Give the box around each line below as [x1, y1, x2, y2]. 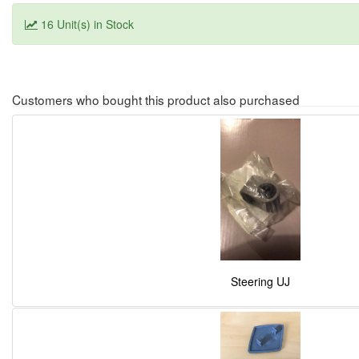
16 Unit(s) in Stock [38, 15, 134, 32]
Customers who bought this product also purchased [12, 90, 300, 108]
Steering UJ [231, 273, 290, 290]
